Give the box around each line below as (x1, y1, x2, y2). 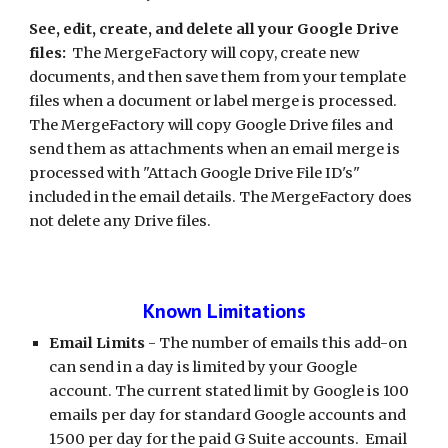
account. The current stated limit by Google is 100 (49, 382, 410, 400)
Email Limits (49, 334, 146, 352)
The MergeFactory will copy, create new (66, 44, 360, 62)
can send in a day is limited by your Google (49, 358, 358, 376)
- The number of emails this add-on (145, 334, 408, 352)
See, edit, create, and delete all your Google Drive (29, 20, 400, 38)
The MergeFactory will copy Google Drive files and (29, 116, 394, 134)
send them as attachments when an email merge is (29, 140, 401, 158)
